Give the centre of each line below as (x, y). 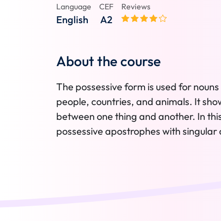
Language (74, 6)
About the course (109, 61)
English (72, 19)
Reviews (136, 6)
